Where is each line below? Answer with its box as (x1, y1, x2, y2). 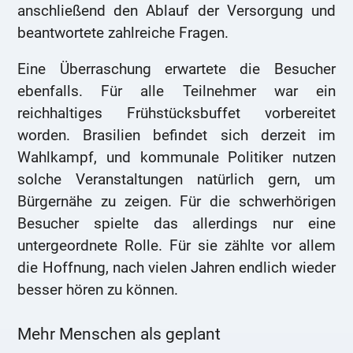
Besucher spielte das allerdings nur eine (17, 214, 336, 232)
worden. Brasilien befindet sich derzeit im (17, 125, 336, 144)
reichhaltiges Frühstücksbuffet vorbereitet (17, 103, 336, 122)
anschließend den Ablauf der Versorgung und (17, 2, 336, 20)
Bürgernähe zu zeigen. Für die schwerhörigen (17, 191, 336, 210)
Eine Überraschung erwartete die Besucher (17, 59, 336, 78)
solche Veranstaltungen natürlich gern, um (17, 169, 336, 188)
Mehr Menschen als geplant (17, 324, 221, 344)
